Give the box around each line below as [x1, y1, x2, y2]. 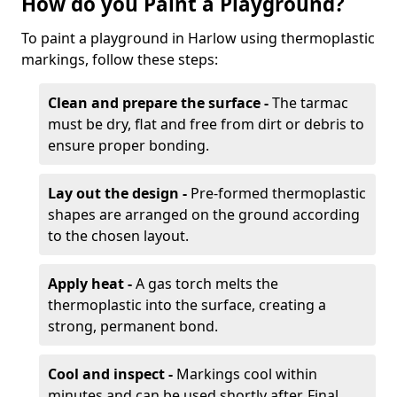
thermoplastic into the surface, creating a [48, 295, 326, 315]
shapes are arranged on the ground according [48, 205, 360, 224]
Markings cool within [173, 364, 317, 384]
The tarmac [272, 93, 348, 113]
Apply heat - [48, 274, 132, 293]
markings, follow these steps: [21, 50, 218, 69]
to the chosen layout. [48, 226, 189, 245]
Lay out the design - [48, 183, 187, 203]
